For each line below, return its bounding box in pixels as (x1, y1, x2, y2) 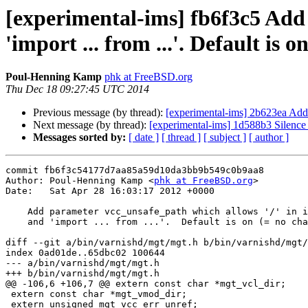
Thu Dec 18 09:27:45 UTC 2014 (5, 83, 149, 96)
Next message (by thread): (33, 119, 149, 131)
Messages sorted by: (33, 131, 126, 144)
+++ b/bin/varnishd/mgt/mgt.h (5, 268, 159, 279)
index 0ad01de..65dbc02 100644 (5, 247, 165, 258)
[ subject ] (203, 131, 246, 144)
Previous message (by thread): (33, 107, 166, 119)
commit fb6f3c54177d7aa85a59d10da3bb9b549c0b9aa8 (5, 165, 264, 176)
